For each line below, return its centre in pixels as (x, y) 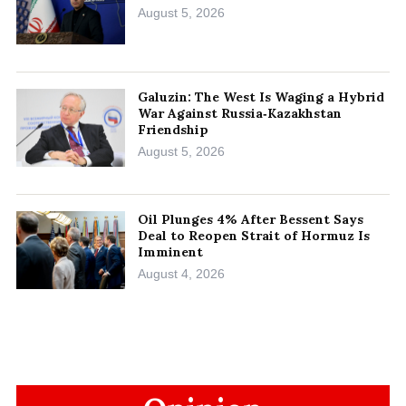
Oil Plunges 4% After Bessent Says (251, 219)
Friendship (173, 129)
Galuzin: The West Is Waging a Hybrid (261, 97)
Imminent (170, 251)
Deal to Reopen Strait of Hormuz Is (254, 235)
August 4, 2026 (181, 273)
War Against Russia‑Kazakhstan (240, 113)
